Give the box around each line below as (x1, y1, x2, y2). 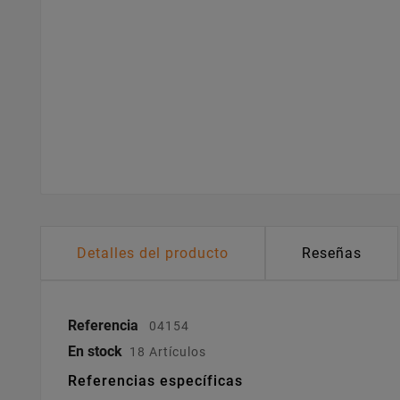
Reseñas (302, 245, 362, 262)
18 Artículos (129, 345, 206, 360)
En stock (68, 343, 122, 361)
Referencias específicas (68, 372, 243, 390)
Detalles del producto (77, 245, 229, 262)
